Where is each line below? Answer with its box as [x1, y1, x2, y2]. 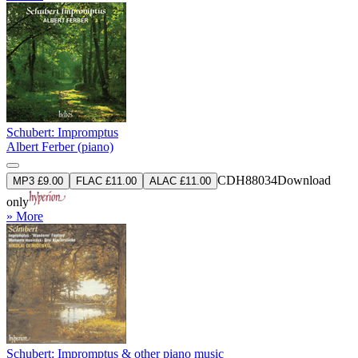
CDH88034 [217, 173, 277, 187]
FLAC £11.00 [76, 174, 137, 187]
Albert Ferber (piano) [6, 139, 113, 153]
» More [6, 209, 43, 223]
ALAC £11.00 [149, 174, 211, 187]
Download [277, 173, 331, 187]
